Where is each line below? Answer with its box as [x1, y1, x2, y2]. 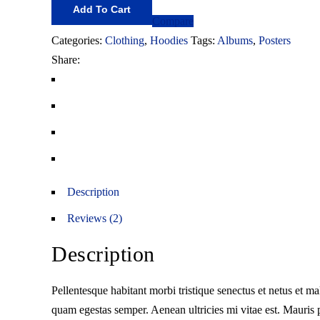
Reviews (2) [67, 212, 122, 224]
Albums [217, 34, 253, 46]
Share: [51, 54, 80, 66]
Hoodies [150, 34, 188, 46]
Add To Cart [73, 4, 131, 15]
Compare [152, 15, 194, 27]
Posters [259, 34, 291, 46]
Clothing [105, 34, 144, 46]
